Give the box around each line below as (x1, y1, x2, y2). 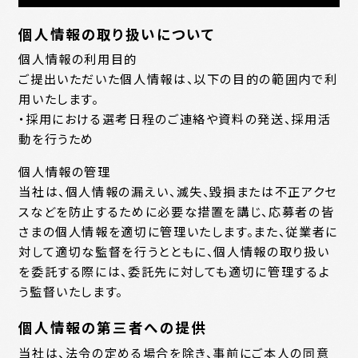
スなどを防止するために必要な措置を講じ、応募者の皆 (18, 201, 335, 220)
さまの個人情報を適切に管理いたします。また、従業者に (18, 221, 338, 240)
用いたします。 (18, 89, 99, 108)
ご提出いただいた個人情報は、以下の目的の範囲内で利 (18, 70, 338, 88)
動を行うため (18, 129, 95, 148)
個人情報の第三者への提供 (18, 317, 207, 338)
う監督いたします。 (18, 281, 124, 300)
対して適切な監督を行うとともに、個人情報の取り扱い (18, 241, 330, 260)
